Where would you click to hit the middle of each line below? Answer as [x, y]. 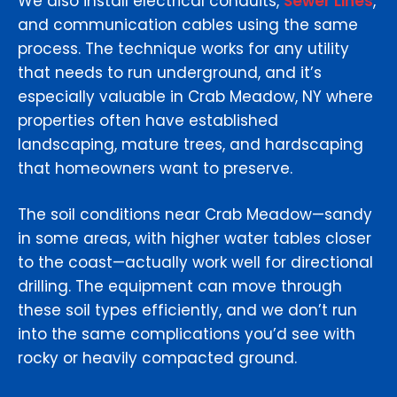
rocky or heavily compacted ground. [157, 358]
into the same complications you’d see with [187, 335]
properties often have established [148, 121]
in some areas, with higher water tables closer [195, 239]
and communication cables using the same [188, 25]
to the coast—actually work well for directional [195, 263]
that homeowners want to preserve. [155, 169]
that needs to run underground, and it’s [170, 73]
